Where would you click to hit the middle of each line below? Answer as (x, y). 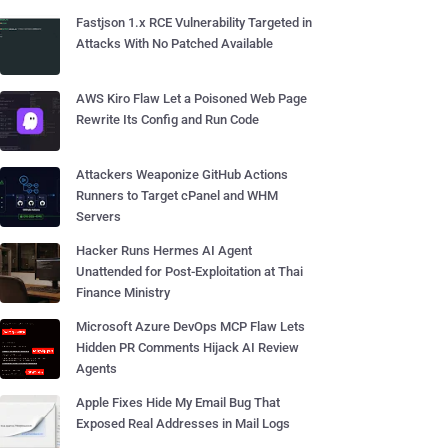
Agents (96, 368)
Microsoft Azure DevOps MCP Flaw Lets (190, 326)
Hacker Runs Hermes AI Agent (164, 250)
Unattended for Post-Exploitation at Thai (189, 271)
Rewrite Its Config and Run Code (167, 119)
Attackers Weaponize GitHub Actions (182, 174)
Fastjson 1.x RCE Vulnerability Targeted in (194, 22)
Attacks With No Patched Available (174, 43)
